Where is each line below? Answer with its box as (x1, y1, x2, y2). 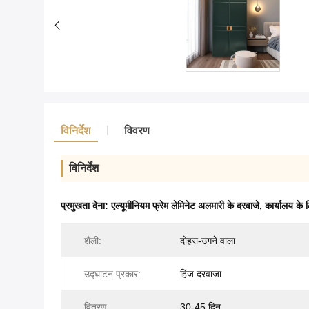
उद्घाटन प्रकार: (84, 268, 141, 280)
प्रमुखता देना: (61, 200, 111, 212)
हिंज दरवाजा (180, 268, 221, 280)
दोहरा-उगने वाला (180, 235, 235, 247)
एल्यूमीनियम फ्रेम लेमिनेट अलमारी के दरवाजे (111, 200, 259, 212)
